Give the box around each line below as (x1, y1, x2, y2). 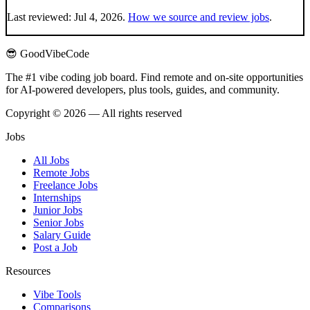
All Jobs (33, 154, 69, 167)
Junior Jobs (33, 204, 82, 217)
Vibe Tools (33, 289, 81, 301)
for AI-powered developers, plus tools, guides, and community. (6, 84, 280, 96)
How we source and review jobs (128, 11, 269, 24)
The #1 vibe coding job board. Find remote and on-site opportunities (6, 71, 303, 84)
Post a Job (33, 241, 77, 254)
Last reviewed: (7, 11, 74, 24)
